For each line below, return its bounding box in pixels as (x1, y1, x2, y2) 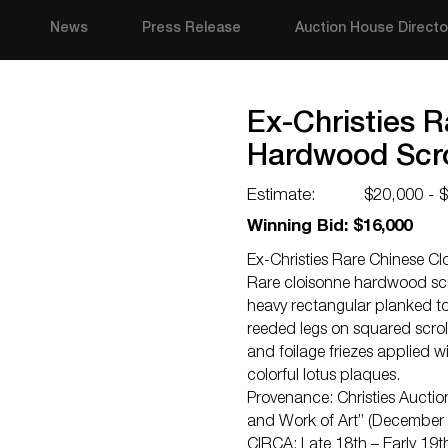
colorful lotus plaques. (247, 369, 400, 385)
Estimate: (247, 188, 316, 205)
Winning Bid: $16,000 (247, 219, 412, 236)
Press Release (142, 22, 242, 36)
